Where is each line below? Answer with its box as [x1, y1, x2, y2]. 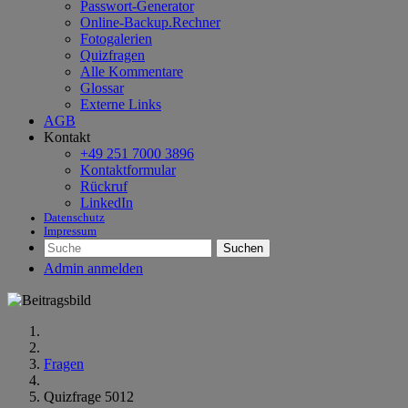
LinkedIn [80, 195, 133, 210]
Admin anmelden [44, 260, 143, 276]
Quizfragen [80, 47, 145, 63]
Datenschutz [44, 211, 105, 224]
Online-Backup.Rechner [80, 15, 220, 30]
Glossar [80, 80, 124, 96]
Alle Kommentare [80, 64, 183, 79]
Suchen [223, 241, 263, 255]
